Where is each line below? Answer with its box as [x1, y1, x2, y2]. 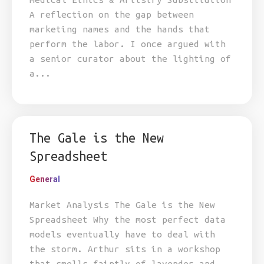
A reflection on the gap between [29, 9, 194, 19]
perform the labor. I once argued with [29, 39, 226, 49]
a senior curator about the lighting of [29, 54, 231, 64]
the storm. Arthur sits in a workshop [29, 244, 220, 254]
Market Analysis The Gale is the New [29, 200, 215, 210]
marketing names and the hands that [29, 24, 210, 34]
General [29, 174, 60, 184]
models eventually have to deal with [29, 229, 215, 239]
